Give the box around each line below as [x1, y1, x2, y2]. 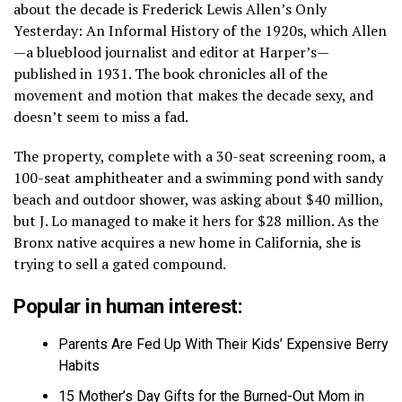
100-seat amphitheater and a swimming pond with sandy [13, 167, 383, 188]
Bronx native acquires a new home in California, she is [13, 232, 361, 252]
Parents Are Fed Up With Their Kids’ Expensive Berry [58, 335, 389, 353]
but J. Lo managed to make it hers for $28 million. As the [13, 210, 379, 231]
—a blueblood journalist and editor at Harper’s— [13, 41, 329, 62]
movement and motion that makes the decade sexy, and [13, 84, 373, 105]
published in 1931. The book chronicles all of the [13, 63, 328, 83]
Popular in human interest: [13, 293, 243, 318]
